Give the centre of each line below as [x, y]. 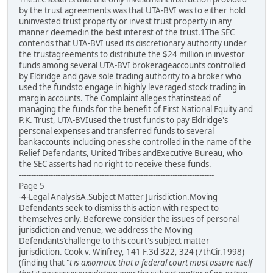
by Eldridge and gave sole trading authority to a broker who [130, 76]
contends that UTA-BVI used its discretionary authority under [133, 43]
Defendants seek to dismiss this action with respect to [119, 207]
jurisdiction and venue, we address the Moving [106, 229]
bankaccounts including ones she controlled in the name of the [135, 142]
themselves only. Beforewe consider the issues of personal [129, 218]
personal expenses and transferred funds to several [116, 131]
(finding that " [44, 262]
